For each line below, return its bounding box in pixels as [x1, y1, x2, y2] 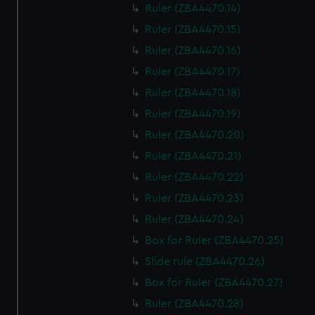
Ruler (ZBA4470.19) [145, 108, 241, 120]
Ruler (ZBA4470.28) [145, 298, 244, 309]
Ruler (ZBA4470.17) [145, 66, 240, 77]
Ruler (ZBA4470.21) [145, 150, 242, 162]
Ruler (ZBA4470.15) [145, 24, 241, 35]
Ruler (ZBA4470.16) [145, 45, 241, 56]
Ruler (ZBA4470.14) [145, 3, 241, 14]
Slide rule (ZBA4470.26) [145, 256, 265, 267]
